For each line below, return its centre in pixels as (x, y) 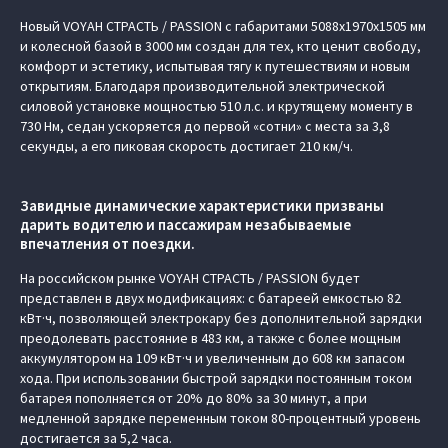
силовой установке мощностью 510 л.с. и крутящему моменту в (216, 106)
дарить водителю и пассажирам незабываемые (185, 224)
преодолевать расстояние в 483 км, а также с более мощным (210, 338)
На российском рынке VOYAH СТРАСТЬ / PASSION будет (190, 278)
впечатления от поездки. (109, 243)
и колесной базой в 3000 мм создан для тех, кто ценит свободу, (220, 46)
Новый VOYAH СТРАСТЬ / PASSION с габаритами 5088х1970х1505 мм (223, 26)
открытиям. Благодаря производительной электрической (202, 86)
